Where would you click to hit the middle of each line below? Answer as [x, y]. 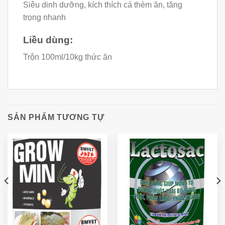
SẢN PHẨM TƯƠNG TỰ [56, 118]
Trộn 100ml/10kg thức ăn [68, 57]
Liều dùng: [49, 40]
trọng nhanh [44, 17]
